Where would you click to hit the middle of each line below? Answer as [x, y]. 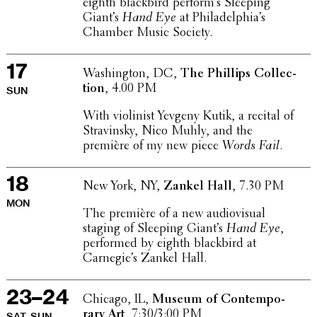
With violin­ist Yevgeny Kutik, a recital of [188, 116]
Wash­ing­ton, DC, [131, 74]
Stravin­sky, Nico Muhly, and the [167, 131]
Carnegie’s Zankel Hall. [144, 259]
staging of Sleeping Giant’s [154, 230]
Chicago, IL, [117, 300]
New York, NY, [123, 187]
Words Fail [250, 146]
